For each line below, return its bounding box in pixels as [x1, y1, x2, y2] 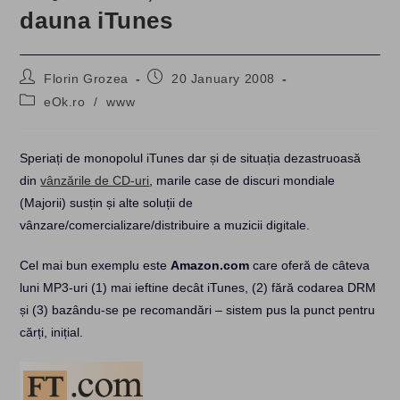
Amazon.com [171, 258, 250, 272]
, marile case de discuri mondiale [149, 173, 336, 187]
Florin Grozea [44, 71, 129, 86]
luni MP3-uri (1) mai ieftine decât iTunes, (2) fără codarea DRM [20, 280, 377, 295]
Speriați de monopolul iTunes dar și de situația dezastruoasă [20, 151, 362, 165]
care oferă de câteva [249, 258, 371, 272]
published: [146, 86, 211, 100]
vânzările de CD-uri [40, 173, 150, 187]
